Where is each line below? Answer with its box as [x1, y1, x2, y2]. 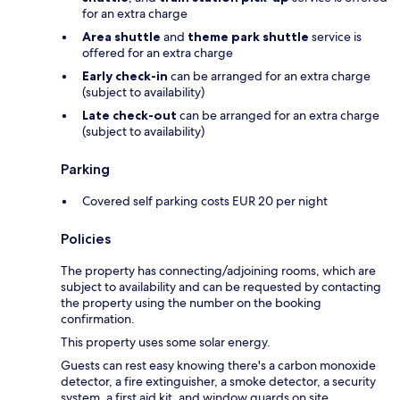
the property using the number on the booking [61, 294, 321, 311]
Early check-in [82, 67, 168, 84]
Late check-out [82, 106, 177, 123]
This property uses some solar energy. [61, 333, 271, 350]
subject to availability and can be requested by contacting [61, 278, 381, 295]
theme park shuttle [187, 28, 309, 45]
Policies [61, 229, 111, 247]
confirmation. [61, 310, 135, 327]
